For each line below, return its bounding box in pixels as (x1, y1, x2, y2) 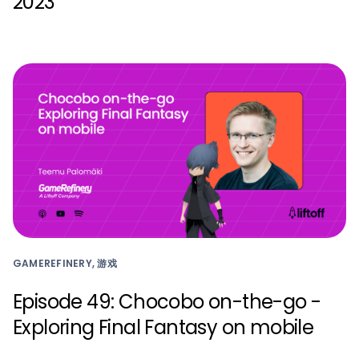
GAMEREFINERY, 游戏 (13, 256, 117, 270)
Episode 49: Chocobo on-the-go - (13, 288, 321, 315)
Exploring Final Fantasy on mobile (13, 313, 314, 341)
